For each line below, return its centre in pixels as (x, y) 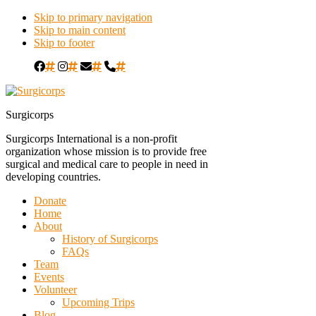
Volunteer (55, 290)
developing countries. (53, 177)
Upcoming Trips (98, 302)
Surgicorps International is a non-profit (91, 139)
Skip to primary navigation (93, 17)
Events (49, 277)
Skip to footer (64, 43)
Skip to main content (80, 30)
